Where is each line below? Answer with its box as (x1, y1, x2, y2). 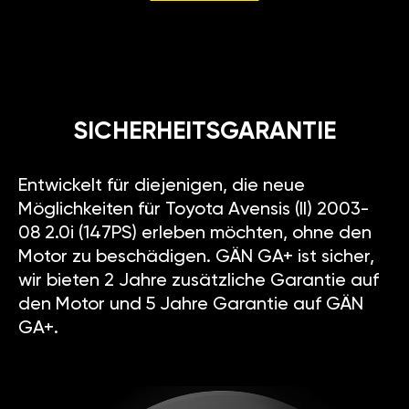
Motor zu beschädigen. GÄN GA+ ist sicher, (18, 248, 374, 267)
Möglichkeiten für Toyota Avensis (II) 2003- (18, 201, 370, 220)
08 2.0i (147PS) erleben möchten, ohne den (18, 225, 372, 244)
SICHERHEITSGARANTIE (73, 120, 336, 145)
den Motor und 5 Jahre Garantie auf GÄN (18, 296, 363, 315)
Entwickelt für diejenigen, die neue (18, 177, 305, 196)
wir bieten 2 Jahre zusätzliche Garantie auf (18, 272, 379, 291)
